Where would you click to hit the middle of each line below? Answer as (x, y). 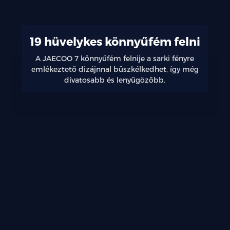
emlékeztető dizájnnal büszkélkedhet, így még (115, 69)
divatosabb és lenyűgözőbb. (115, 80)
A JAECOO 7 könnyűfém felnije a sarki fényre (115, 58)
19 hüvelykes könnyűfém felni (115, 41)
